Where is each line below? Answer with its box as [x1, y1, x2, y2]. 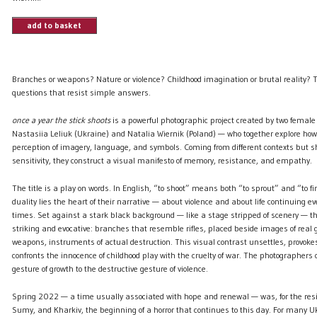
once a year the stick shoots [11, 115, 110, 126]
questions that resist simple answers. [11, 87, 151, 98]
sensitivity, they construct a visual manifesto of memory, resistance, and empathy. [11, 155, 312, 166]
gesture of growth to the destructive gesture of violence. [11, 263, 212, 275]
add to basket [27, 20, 82, 31]
